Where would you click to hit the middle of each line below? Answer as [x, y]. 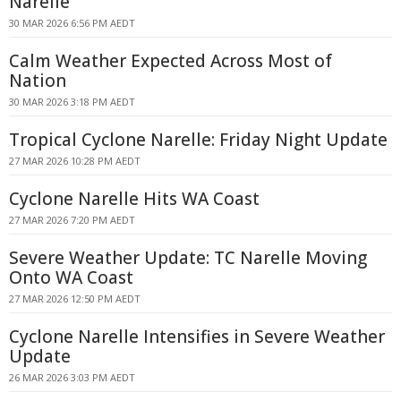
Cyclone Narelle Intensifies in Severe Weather [197, 337]
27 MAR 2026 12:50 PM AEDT [75, 299]
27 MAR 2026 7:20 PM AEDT [72, 220]
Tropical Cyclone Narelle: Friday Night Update [198, 140]
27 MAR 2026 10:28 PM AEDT [75, 161]
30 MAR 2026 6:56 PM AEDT [72, 23]
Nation [38, 81]
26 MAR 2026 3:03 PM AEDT [72, 377]
